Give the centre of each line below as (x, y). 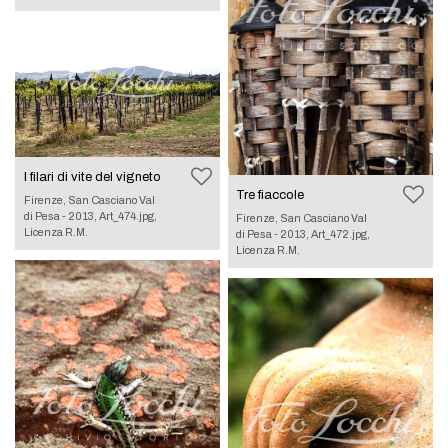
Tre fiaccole (270, 194)
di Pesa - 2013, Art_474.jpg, (90, 215)
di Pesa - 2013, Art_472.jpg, (303, 233)
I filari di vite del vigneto (92, 176)
